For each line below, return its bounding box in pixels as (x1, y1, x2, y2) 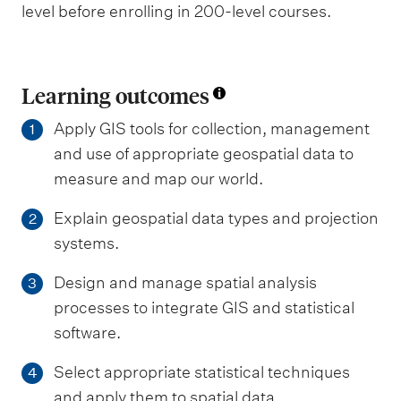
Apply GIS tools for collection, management (54, 119, 370, 138)
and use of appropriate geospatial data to (54, 144, 354, 163)
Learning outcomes (21, 81, 209, 109)
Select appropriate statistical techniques (54, 363, 350, 381)
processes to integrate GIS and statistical (54, 298, 354, 317)
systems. (54, 234, 119, 252)
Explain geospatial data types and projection (54, 209, 379, 227)
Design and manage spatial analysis (54, 273, 317, 292)
